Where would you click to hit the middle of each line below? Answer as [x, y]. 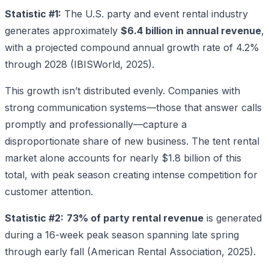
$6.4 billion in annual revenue [191, 30]
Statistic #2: [34, 218]
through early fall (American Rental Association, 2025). [130, 251]
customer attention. [49, 191]
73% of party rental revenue [135, 218]
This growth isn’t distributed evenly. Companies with [122, 90]
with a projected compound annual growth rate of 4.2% [132, 47]
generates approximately [63, 30]
